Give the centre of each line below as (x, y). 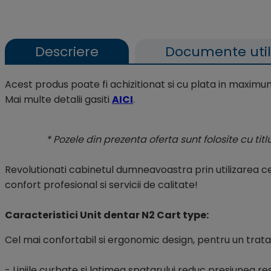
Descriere (67, 51)
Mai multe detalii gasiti (58, 99)
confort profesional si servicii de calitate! (101, 184)
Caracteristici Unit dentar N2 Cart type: (107, 215)
